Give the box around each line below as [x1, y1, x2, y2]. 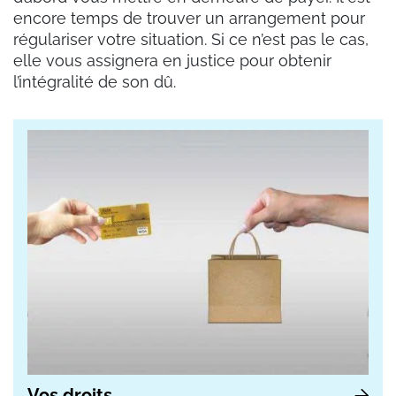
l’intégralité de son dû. [13, 72, 176, 92]
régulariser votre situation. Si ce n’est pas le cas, [13, 30, 369, 49]
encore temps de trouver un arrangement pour [13, 9, 365, 28]
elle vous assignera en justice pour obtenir [13, 51, 331, 71]
